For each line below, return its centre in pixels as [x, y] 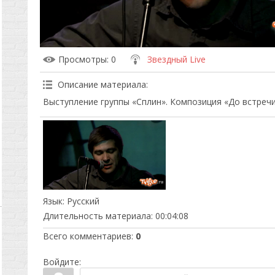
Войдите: [62, 261]
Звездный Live [176, 59]
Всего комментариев [87, 236]
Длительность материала [97, 215]
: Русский [81, 201]
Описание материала [102, 84]
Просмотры [82, 59]
